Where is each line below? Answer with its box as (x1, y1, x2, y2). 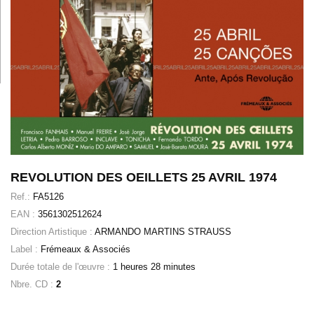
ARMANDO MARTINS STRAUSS (95, 226, 231, 238)
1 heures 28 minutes (113, 261, 196, 273)
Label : (11, 244, 41, 255)
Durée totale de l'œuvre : (11, 261, 113, 273)
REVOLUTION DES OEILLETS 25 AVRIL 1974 (11, 170, 277, 185)
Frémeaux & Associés (41, 244, 130, 255)
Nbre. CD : (11, 279, 56, 290)
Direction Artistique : (11, 226, 95, 238)
